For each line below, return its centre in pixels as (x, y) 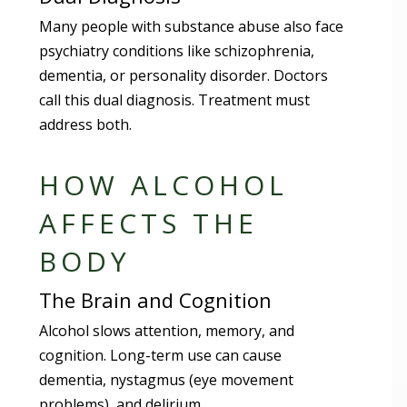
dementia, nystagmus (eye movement (167, 379)
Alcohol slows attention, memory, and (167, 330)
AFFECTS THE (149, 223)
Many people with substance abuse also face (192, 26)
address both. (86, 124)
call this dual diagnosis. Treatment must (175, 99)
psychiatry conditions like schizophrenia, (177, 50)
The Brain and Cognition (156, 299)
